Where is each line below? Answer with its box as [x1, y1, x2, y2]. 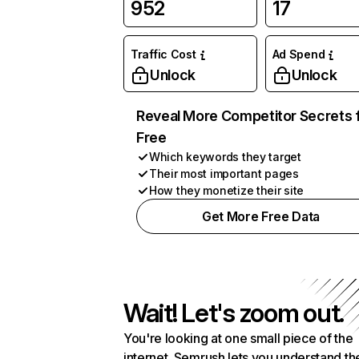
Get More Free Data [201, 208, 321, 224]
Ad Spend [272, 47, 325, 61]
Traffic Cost [131, 47, 196, 61]
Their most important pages [149, 167, 299, 180]
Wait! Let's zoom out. [123, 297, 345, 329]
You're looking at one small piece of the [123, 330, 353, 346]
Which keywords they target [149, 150, 301, 163]
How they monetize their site [149, 184, 305, 197]
